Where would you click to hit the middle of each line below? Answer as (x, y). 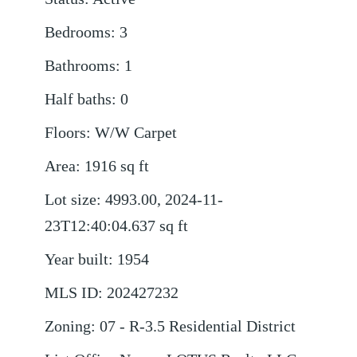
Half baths (78, 100)
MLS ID (72, 293)
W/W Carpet (136, 133)
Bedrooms (78, 33)
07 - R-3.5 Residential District (198, 327)
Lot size (71, 200)
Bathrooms (80, 66)
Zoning (68, 327)
